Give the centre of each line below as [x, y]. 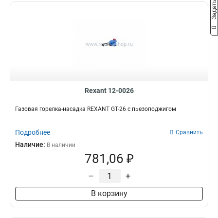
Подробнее [33, 132]
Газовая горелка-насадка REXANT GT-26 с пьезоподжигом [96, 109]
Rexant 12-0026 [109, 91]
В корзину [109, 193]
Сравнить [189, 132]
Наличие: [31, 145]
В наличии [61, 145]
